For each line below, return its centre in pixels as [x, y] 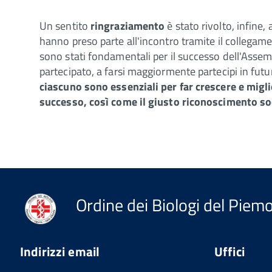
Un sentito [65, 25]
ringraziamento [128, 25]
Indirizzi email [60, 251]
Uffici [229, 251]
